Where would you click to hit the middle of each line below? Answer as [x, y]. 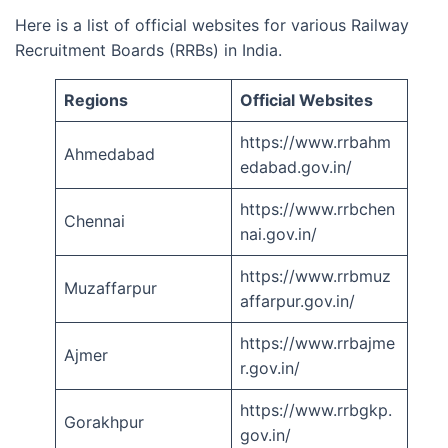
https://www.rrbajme [317, 343]
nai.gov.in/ [278, 234]
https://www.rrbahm [315, 142]
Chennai [94, 221]
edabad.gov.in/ [296, 167]
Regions [96, 100]
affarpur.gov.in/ [297, 301]
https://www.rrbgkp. [316, 410]
